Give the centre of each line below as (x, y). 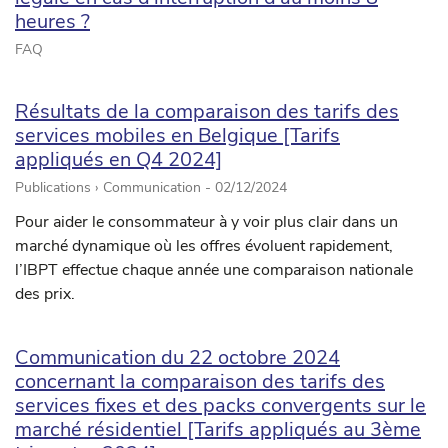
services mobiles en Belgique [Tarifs (177, 136)
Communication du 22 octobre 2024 (177, 358)
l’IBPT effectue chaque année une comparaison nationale (214, 270)
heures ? (52, 22)
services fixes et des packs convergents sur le (220, 406)
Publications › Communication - (115, 188)
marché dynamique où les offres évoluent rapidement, (204, 246)
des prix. (45, 294)
